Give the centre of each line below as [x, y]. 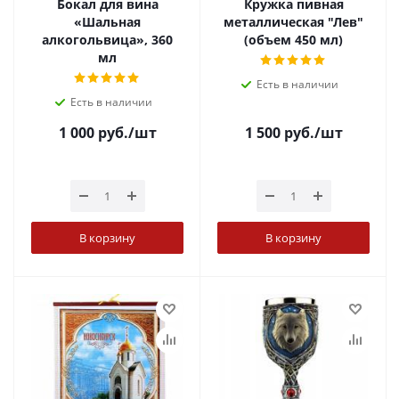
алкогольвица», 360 [107, 40]
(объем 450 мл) [293, 40]
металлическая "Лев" [293, 22]
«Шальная [107, 22]
